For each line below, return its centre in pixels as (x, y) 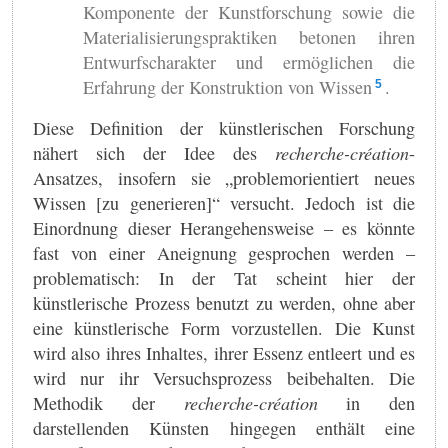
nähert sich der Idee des (154, 152)
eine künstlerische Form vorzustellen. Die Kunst (224, 327)
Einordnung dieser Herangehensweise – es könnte (224, 227)
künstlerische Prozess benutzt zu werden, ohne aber (224, 302)
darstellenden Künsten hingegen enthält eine (224, 427)
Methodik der (108, 402)
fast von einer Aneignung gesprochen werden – (224, 252)
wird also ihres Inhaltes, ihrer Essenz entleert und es (224, 352)
